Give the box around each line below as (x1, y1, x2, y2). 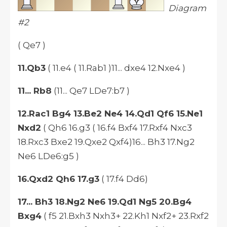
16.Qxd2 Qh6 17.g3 (18, 174, 99, 184)
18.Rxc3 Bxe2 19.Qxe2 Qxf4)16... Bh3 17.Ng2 (18, 137, 195, 147)
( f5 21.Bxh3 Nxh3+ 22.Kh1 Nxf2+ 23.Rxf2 (42, 211, 209, 221)
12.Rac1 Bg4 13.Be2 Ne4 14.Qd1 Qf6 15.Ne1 (18, 108, 203, 119)
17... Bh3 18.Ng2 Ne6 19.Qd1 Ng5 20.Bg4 (18, 197, 192, 207)
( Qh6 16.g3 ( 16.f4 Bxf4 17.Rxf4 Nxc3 (41, 123, 192, 133)
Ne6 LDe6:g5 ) (18, 151, 79, 162)
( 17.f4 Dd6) (99, 174, 148, 184)
